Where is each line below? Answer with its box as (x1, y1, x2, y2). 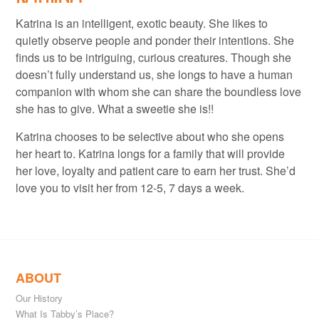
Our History (16, 291, 63, 305)
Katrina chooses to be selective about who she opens (16, 127, 285, 145)
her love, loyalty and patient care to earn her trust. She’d (16, 162, 296, 179)
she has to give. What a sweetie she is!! (16, 100, 214, 117)
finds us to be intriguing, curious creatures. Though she (16, 48, 292, 66)
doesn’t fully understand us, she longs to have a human (16, 66, 293, 83)
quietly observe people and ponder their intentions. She (16, 31, 295, 48)
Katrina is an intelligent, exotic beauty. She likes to (16, 14, 268, 31)
